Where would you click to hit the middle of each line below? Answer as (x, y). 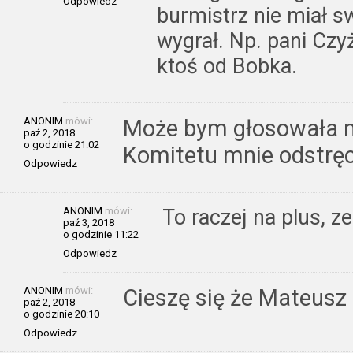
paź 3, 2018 (89, 222)
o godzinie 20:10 (61, 314)
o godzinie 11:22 (101, 234)
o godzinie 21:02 (61, 144)
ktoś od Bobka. (227, 66)
